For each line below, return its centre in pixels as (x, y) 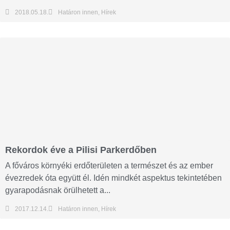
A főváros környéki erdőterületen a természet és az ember (109, 166)
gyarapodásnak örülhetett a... (58, 190)
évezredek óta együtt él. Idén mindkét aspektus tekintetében (113, 178)
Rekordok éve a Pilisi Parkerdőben (81, 150)
